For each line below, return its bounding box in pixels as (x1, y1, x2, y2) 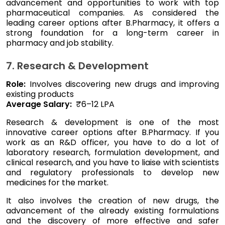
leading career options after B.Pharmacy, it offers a (6, 17, 219, 29)
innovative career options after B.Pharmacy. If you (6, 126, 219, 138)
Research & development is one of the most (6, 116, 219, 128)
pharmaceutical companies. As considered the (6, 7, 219, 19)
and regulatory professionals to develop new (6, 166, 219, 178)
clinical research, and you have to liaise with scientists (6, 156, 219, 168)
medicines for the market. (6, 176, 110, 188)
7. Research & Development (6, 58, 149, 73)
